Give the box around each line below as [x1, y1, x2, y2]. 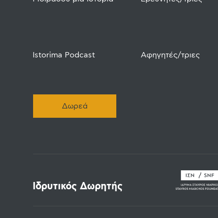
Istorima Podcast [33, 51, 95, 59]
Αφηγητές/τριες [141, 51, 200, 59]
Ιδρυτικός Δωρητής [33, 182, 123, 192]
